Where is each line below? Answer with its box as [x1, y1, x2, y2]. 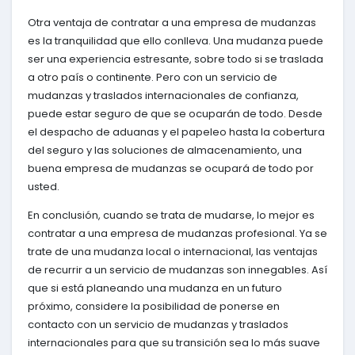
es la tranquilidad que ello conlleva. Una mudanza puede [28, 32, 323, 48]
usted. [28, 178, 59, 194]
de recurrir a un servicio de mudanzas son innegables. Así [28, 261, 327, 277]
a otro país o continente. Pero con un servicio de [28, 69, 277, 85]
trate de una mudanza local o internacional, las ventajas [28, 243, 318, 259]
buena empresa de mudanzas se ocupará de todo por [28, 160, 314, 176]
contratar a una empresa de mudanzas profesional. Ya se [28, 225, 327, 241]
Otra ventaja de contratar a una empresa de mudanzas [28, 14, 316, 30]
